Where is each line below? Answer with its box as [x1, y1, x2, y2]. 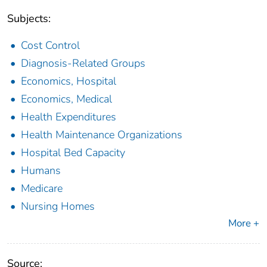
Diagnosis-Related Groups [21, 56, 145, 71]
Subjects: [7, 11, 51, 26]
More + [228, 216, 259, 231]
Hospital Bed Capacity [21, 145, 125, 160]
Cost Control [21, 38, 80, 53]
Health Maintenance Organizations [21, 128, 182, 142]
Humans [21, 163, 61, 178]
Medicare [21, 181, 63, 196]
